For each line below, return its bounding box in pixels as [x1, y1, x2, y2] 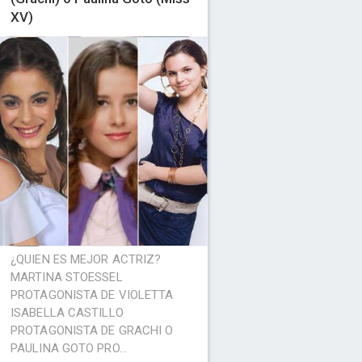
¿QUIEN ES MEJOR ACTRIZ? [11, 252, 162, 267]
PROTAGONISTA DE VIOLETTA [11, 288, 174, 302]
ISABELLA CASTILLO [11, 305, 124, 320]
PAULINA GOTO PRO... [11, 341, 127, 356]
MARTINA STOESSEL [11, 270, 123, 284]
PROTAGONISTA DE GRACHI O [11, 323, 174, 338]
